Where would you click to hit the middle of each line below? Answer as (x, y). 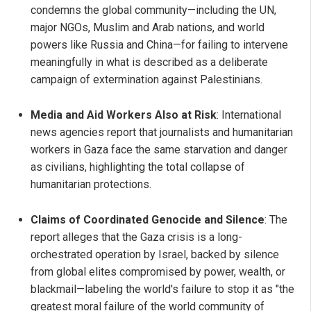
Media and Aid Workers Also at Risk (124, 115)
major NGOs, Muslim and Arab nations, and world (148, 27)
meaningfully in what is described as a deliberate (149, 62)
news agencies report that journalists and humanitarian (162, 132)
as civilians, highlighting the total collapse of (138, 167)
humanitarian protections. (91, 184)
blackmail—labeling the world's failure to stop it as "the (162, 289)
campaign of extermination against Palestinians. (146, 79)
